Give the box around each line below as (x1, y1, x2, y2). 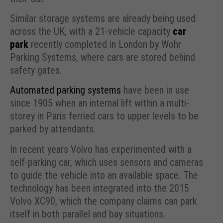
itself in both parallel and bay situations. (10, 208, 165, 220)
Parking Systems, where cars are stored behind (10, 51, 195, 63)
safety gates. (10, 64, 62, 76)
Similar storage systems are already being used (10, 12, 196, 24)
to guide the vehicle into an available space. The (10, 169, 198, 181)
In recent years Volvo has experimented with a (10, 143, 192, 155)
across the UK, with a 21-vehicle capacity (10, 25, 173, 37)
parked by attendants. (10, 123, 96, 135)
